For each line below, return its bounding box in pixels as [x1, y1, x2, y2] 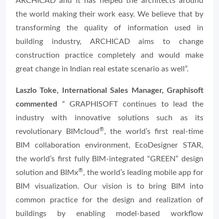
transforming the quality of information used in [16, 24, 203, 32]
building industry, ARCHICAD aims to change [16, 38, 203, 45]
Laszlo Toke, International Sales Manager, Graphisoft [16, 87, 203, 94]
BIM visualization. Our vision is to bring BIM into [16, 182, 203, 190]
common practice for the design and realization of [16, 196, 203, 204]
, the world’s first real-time [104, 128, 204, 135]
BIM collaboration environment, [16, 141, 135, 149]
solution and [16, 169, 60, 176]
